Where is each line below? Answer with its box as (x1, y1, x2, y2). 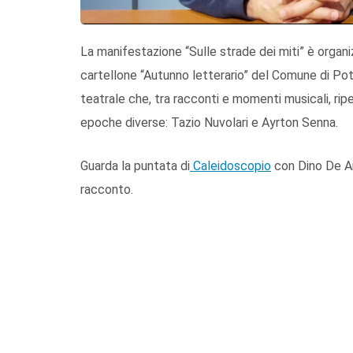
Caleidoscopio (190, 158, 271, 173)
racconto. (80, 181, 133, 197)
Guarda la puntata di (80, 158, 190, 173)
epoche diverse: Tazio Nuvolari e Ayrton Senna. (80, 114, 338, 130)
